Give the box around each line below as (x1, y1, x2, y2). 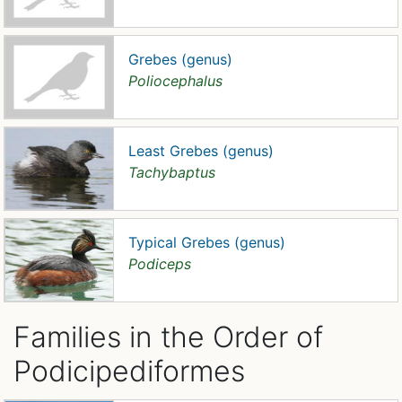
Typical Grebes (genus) (128, 233, 285, 251)
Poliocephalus (128, 72, 223, 90)
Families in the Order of (13, 319, 323, 354)
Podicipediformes (13, 354, 245, 389)
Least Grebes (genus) (128, 142, 274, 160)
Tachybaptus (128, 163, 215, 181)
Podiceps (128, 255, 191, 273)
